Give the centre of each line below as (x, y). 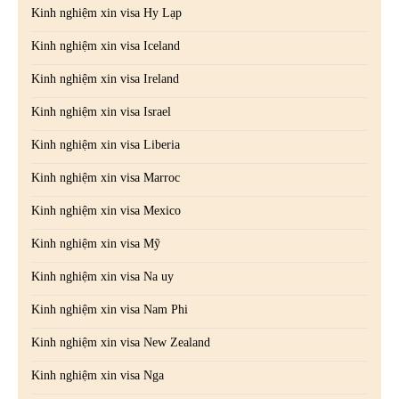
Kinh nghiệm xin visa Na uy (102, 276)
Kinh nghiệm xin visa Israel (101, 111)
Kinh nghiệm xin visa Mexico (106, 210)
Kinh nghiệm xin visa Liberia (106, 144)
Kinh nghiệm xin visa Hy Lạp (106, 12)
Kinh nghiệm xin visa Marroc (106, 177)
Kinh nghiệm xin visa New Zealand (121, 342)
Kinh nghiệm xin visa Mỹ (96, 243)
